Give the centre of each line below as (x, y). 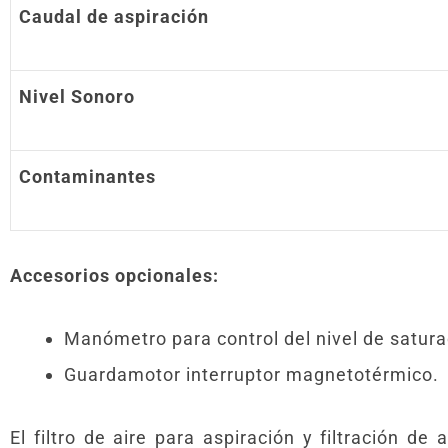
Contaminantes (87, 176)
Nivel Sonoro (77, 96)
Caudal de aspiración (114, 16)
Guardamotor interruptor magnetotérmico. (251, 374)
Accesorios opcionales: (117, 275)
